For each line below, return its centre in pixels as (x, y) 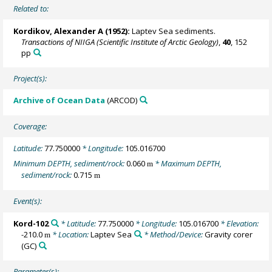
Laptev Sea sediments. (173, 31)
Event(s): (28, 201)
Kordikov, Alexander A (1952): (72, 31)
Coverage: (30, 127)
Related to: (31, 9)
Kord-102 (31, 223)
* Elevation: (238, 223)
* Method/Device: (173, 234)
